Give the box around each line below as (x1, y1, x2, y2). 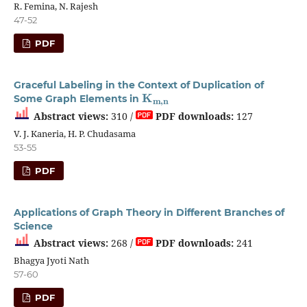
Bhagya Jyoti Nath (13, 254, 89, 267)
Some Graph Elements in (13, 93, 142, 106)
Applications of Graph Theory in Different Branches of (13, 206, 284, 219)
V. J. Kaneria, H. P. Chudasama (13, 127, 136, 140)
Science (13, 220, 53, 232)
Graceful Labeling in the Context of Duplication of (13, 79, 264, 92)
